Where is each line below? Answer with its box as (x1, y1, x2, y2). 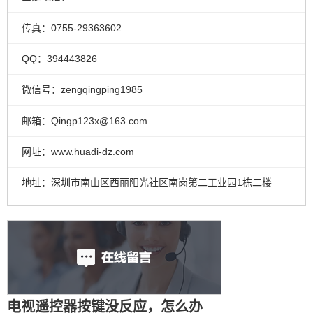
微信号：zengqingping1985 (21, 84, 143, 96)
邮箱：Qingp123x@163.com (21, 115, 147, 126)
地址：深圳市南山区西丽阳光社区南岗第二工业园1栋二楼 (21, 177, 272, 189)
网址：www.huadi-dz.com (21, 146, 134, 158)
